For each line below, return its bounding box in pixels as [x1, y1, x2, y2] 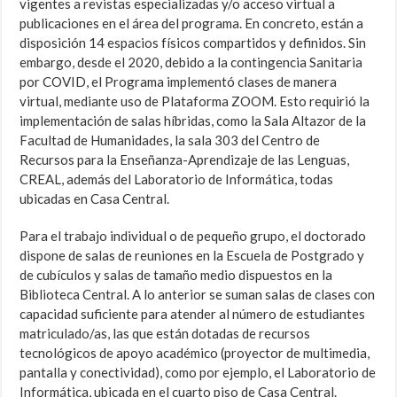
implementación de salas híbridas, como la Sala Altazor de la [19, 113, 367, 129]
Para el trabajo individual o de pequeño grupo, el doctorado [19, 228, 367, 245]
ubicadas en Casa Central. [19, 191, 170, 207]
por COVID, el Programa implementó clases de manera [19, 74, 338, 90]
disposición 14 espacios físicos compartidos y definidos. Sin [19, 35, 367, 51]
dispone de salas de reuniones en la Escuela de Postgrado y [19, 247, 365, 264]
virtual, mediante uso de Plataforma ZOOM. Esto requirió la [19, 93, 370, 110]
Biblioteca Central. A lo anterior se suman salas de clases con [19, 286, 376, 303]
